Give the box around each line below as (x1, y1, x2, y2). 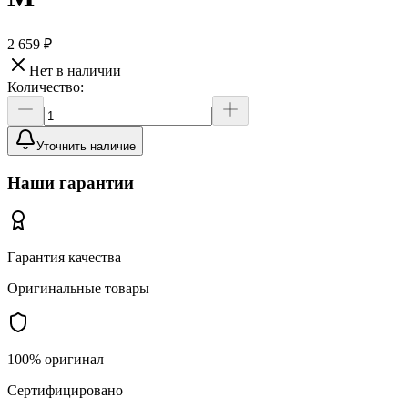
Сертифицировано (7, 382, 123, 399)
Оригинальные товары (7, 280, 149, 297)
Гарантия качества (7, 250, 121, 266)
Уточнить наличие (36, 138, 136, 153)
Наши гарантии (7, 172, 134, 192)
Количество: (7, 78, 84, 95)
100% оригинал (7, 352, 104, 368)
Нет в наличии (29, 62, 121, 78)
